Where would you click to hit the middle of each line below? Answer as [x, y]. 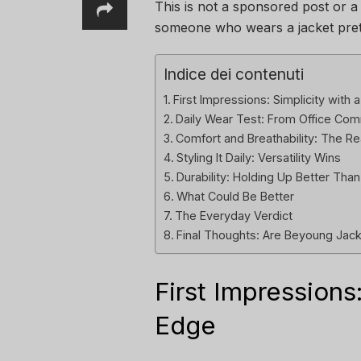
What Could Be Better [235, 197]
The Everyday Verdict [233, 216]
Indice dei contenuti [234, 75]
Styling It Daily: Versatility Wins [258, 158]
